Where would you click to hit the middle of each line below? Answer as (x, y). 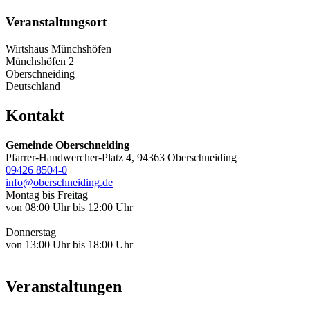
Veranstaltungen (64, 286)
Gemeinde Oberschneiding (67, 145)
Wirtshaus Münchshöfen (58, 48)
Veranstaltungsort (56, 22)
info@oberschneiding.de (59, 182)
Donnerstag (31, 232)
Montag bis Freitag (47, 194)
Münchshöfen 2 (40, 61)
